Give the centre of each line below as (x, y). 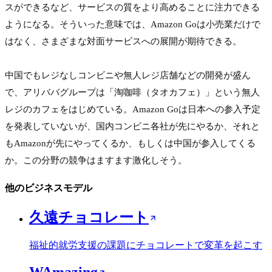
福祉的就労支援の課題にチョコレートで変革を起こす (146, 245)
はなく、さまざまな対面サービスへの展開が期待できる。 (123, 41)
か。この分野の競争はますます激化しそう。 (96, 160)
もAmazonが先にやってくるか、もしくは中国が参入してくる (130, 143)
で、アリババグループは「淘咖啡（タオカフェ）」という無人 (132, 92)
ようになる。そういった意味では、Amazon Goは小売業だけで (133, 24)
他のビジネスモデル (49, 188)
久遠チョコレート (89, 217)
